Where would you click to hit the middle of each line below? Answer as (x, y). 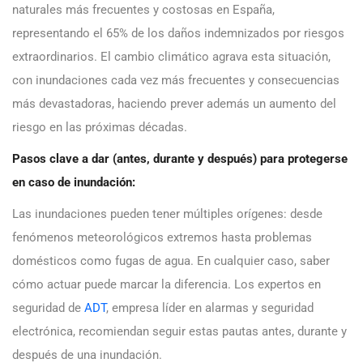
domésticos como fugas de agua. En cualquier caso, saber (171, 261)
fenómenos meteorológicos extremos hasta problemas (162, 237)
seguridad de (48, 307)
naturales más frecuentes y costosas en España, (143, 9)
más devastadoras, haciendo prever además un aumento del (174, 103)
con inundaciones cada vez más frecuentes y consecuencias (176, 80)
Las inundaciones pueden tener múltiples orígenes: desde (167, 214)
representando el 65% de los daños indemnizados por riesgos (178, 33)
